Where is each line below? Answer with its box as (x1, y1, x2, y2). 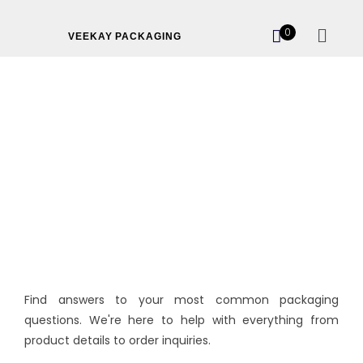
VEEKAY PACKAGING (68, 30, 181, 42)
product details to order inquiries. (24, 332, 211, 348)
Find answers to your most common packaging (24, 292, 339, 308)
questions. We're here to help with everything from (24, 312, 339, 328)
